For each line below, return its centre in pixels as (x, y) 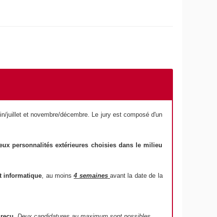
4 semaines (91, 176)
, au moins (57, 176)
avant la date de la (136, 176)
